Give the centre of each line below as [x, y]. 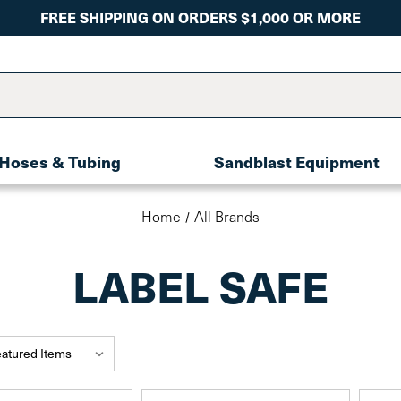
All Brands [226, 216]
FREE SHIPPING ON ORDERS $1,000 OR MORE [200, 17]
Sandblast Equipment [297, 162]
